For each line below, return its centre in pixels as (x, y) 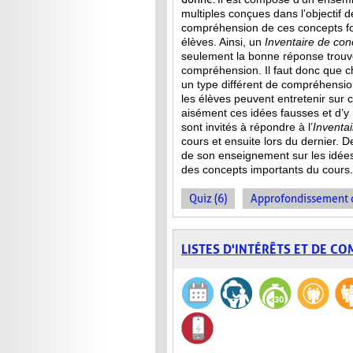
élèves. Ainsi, (215, 42)
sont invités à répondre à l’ (247, 127)
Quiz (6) (208, 199)
